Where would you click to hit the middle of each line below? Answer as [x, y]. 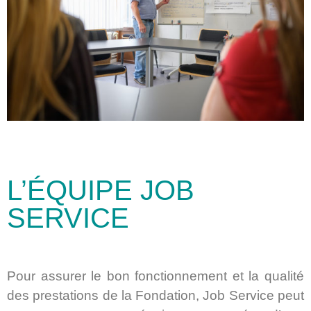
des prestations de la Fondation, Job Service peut [155, 296]
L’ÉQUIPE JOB [101, 191]
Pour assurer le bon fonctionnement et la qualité [155, 276]
